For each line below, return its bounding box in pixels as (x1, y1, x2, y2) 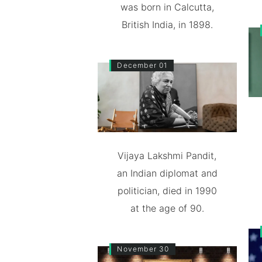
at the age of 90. (130, 202, 204, 214)
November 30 (117, 244, 170, 253)
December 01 (117, 61, 168, 70)
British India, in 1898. (121, 19, 213, 30)
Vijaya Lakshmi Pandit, (118, 149, 217, 161)
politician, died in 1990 (117, 184, 217, 196)
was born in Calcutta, (120, 1, 214, 13)
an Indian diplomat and (116, 167, 218, 179)
